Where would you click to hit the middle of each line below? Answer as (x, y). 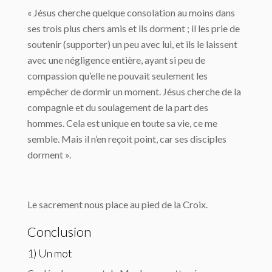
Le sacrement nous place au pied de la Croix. (117, 204)
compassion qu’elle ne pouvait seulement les (117, 76)
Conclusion (59, 232)
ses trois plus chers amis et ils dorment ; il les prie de (134, 28)
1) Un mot (50, 253)
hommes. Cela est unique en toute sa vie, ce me (122, 123)
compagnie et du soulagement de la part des (118, 107)
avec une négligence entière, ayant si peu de (116, 60)
